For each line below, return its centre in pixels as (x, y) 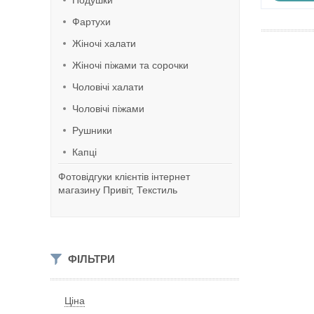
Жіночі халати (104, 43)
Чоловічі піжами (108, 109)
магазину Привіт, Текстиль (118, 190)
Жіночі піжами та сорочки (130, 65)
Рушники (92, 130)
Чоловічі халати (108, 87)
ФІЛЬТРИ (91, 259)
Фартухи (91, 22)
